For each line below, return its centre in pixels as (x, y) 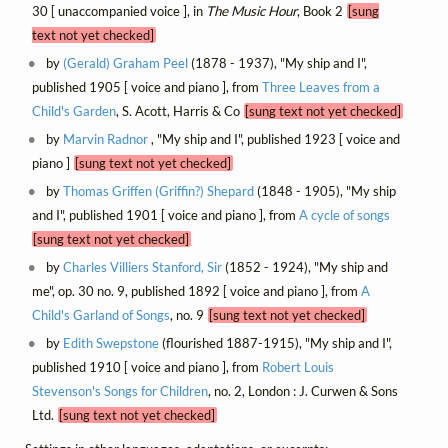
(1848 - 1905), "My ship (325, 190)
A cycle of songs (344, 214)
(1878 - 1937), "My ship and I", (278, 62)
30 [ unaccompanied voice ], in (118, 10)
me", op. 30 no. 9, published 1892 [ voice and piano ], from (196, 290)
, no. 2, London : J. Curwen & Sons (302, 390)
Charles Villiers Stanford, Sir (143, 266)
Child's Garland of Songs (100, 314)
